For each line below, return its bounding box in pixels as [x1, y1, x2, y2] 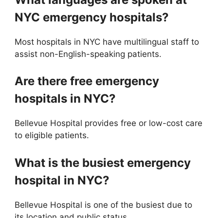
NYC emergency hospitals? [15, 10, 169, 24]
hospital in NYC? [15, 173, 109, 187]
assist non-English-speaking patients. [15, 49, 162, 59]
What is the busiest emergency [15, 155, 191, 170]
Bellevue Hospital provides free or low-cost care [15, 118, 202, 128]
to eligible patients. [15, 130, 89, 140]
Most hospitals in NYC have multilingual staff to [15, 36, 199, 47]
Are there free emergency [15, 74, 159, 88]
